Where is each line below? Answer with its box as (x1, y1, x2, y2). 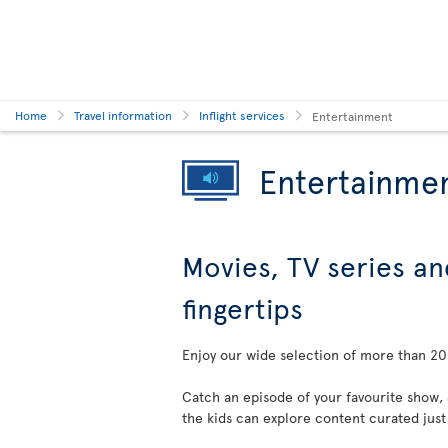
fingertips (182, 288, 303, 327)
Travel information (74, 107, 172, 123)
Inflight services (199, 107, 285, 123)
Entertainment (312, 107, 393, 124)
